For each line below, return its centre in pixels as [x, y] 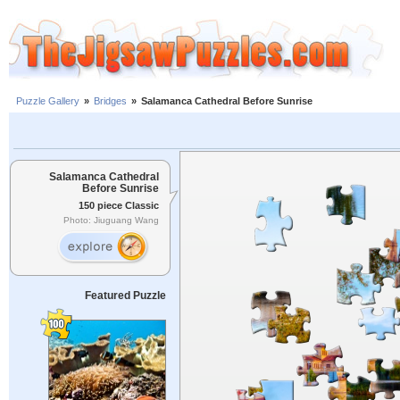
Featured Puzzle [125, 296]
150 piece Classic [119, 205]
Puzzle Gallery [48, 101]
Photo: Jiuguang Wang [111, 221]
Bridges [110, 101]
